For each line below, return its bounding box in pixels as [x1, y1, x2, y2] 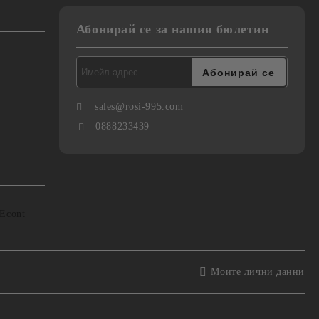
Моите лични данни [211, 266, 305, 277]
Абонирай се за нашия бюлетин [75, 22, 269, 36]
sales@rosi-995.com [95, 101, 184, 112]
